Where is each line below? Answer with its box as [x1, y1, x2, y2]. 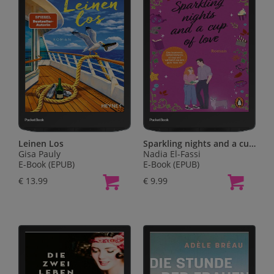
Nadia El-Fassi [143, 148, 201, 160]
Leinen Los [18, 138, 64, 150]
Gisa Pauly [18, 148, 61, 160]
